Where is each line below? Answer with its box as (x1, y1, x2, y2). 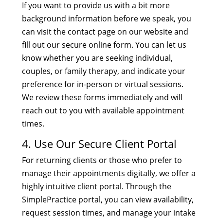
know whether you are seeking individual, (21, 52, 173, 63)
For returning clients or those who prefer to (21, 154, 182, 165)
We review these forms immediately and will (21, 91, 182, 103)
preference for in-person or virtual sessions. (21, 78, 183, 90)
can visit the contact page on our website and (21, 26, 188, 37)
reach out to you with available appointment (21, 105, 184, 116)
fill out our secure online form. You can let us (21, 39, 186, 50)
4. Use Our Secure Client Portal (21, 136, 177, 151)
